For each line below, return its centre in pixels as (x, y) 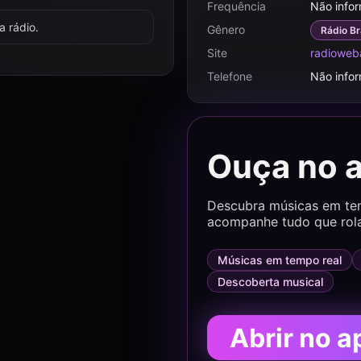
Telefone (230, 76)
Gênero (226, 29)
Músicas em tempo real (280, 260)
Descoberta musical (270, 282)
